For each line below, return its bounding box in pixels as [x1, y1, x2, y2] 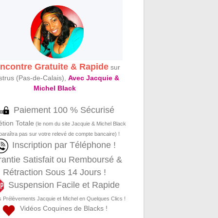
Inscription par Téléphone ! [12, 140, 116, 150]
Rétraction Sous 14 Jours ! [3, 167, 107, 178]
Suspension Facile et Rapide [8, 180, 120, 190]
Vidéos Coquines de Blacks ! [16, 204, 108, 213]
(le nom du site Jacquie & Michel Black [34, 121, 127, 127]
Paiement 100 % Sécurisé [13, 105, 114, 115]
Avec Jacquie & [68, 74, 119, 82]
